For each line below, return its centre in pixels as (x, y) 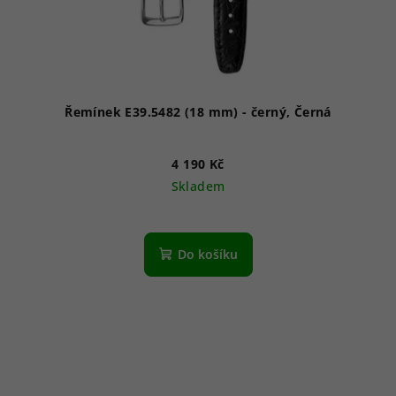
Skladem (198, 187)
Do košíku (207, 255)
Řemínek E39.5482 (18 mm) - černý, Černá (198, 112)
